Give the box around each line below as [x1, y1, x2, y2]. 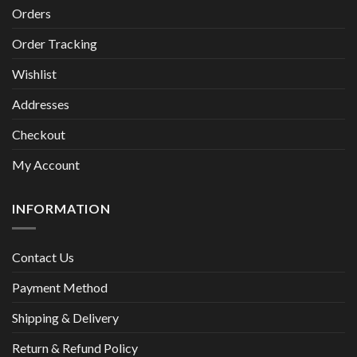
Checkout [12, 127, 65, 143]
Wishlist [12, 66, 57, 82]
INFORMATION [12, 201, 111, 217]
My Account [12, 157, 80, 173]
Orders [12, 6, 51, 22]
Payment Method [12, 279, 108, 295]
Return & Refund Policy [12, 339, 138, 355]
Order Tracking [12, 36, 97, 52]
